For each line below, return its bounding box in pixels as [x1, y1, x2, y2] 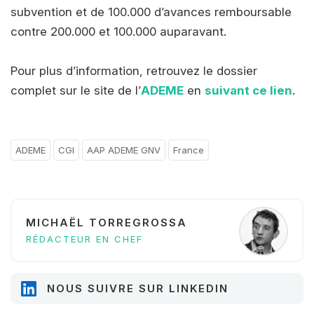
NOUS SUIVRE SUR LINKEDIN [47, 281, 228, 295]
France [173, 144, 204, 156]
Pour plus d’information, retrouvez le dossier [11, 63, 257, 78]
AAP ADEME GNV [87, 144, 161, 156]
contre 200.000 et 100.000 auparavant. [11, 24, 233, 39]
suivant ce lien [205, 83, 292, 97]
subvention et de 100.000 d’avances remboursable [11, 4, 292, 19]
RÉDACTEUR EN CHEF [26, 233, 143, 245]
